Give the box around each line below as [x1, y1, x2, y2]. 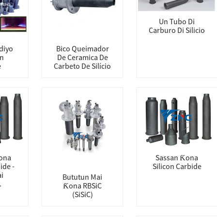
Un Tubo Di [159, 16, 195, 26]
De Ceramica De [57, 52, 108, 62]
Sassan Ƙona [155, 153, 198, 162]
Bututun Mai [62, 172, 102, 182]
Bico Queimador [56, 44, 109, 53]
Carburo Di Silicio [149, 25, 205, 35]
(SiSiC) [72, 189, 93, 199]
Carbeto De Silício [54, 61, 111, 71]
